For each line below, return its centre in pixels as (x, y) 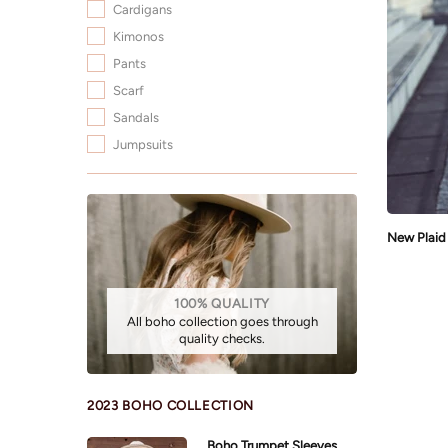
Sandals (136, 118)
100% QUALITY (222, 304)
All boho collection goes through (222, 322)
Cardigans (142, 10)
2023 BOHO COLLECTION (170, 406)
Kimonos (138, 37)
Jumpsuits (143, 145)
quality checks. (222, 339)
